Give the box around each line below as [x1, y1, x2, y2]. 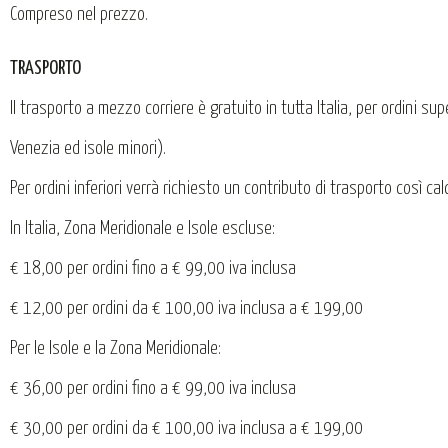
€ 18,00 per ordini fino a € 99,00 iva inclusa [10, 259, 296, 279]
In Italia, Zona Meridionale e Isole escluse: [10, 219, 275, 239]
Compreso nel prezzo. [10, 4, 148, 24]
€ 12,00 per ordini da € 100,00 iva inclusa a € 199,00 [10, 299, 363, 319]
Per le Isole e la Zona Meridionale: [10, 339, 221, 359]
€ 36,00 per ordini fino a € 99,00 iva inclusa [10, 379, 296, 399]
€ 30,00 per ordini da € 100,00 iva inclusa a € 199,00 [10, 419, 363, 439]
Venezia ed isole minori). [10, 139, 166, 159]
